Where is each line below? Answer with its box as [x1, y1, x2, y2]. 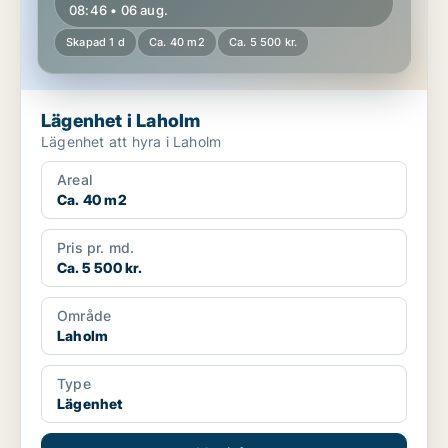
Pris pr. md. [57, 239, 135, 257]
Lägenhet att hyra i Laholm [41, 133, 222, 151]
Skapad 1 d [66, 35, 125, 50]
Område [57, 307, 112, 325]
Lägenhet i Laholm [41, 110, 201, 132]
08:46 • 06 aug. [69, 2, 168, 19]
